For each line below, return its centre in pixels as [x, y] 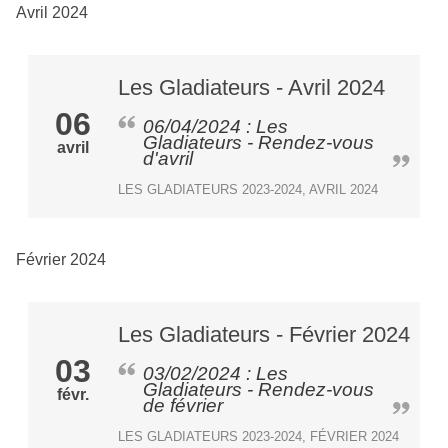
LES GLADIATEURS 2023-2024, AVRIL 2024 [248, 189]
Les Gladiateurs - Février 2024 [264, 334]
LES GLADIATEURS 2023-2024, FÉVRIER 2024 [258, 436]
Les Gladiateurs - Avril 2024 [251, 87]
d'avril [168, 158]
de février [183, 405]
